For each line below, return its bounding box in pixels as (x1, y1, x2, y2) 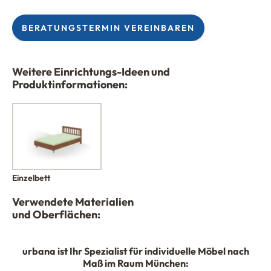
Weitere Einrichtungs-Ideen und (12, 65, 170, 79)
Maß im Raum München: (82, 257, 189, 270)
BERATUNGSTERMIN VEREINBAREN (22, 22, 195, 33)
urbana (22, 245, 56, 258)
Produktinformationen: (12, 77, 128, 91)
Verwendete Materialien (12, 195, 134, 209)
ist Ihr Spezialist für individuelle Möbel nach (55, 245, 249, 258)
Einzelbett (12, 172, 50, 184)
